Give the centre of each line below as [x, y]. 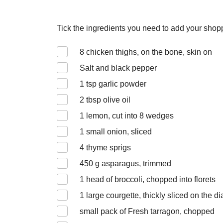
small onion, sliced [118, 132]
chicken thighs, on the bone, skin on [148, 52]
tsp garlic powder [115, 84]
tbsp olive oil [107, 100]
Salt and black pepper [119, 68]
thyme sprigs [108, 148]
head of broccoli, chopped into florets [150, 179]
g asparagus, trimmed [132, 164]
